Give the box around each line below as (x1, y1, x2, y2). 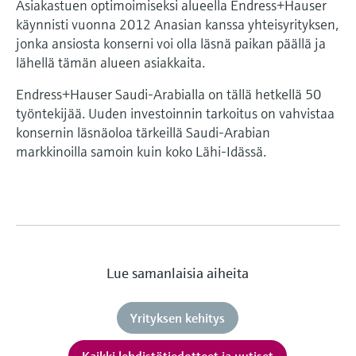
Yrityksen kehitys (130, 309, 226, 326)
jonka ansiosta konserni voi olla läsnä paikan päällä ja (16, 33, 326, 52)
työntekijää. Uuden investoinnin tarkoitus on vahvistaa (16, 103, 335, 122)
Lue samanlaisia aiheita (106, 263, 250, 282)
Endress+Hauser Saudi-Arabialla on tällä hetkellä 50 (16, 84, 321, 103)
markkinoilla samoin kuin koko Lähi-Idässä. (16, 141, 266, 161)
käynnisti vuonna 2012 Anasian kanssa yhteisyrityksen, (16, 14, 339, 33)
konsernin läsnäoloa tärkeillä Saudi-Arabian (16, 122, 270, 141)
